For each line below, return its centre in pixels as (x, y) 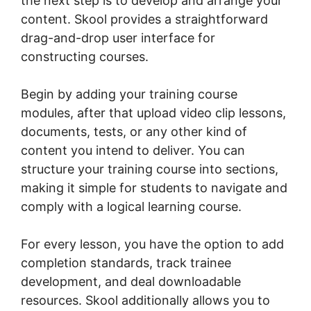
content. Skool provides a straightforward (144, 19)
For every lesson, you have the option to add (152, 244)
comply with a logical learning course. (131, 207)
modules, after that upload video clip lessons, (153, 113)
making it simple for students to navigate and (154, 188)
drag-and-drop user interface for (118, 38)
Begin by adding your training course (129, 94)
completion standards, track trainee (126, 263)
